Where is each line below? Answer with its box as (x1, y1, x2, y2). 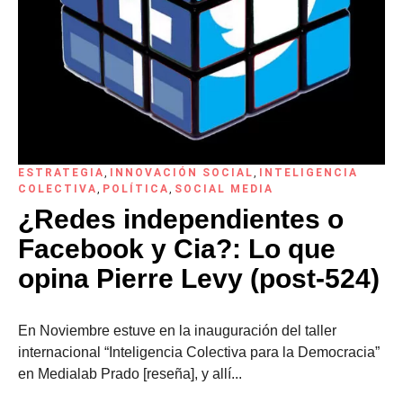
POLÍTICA (103, 183, 169, 196)
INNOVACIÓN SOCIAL (110, 166, 254, 180)
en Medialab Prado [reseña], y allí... (18, 366, 242, 382)
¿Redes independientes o (18, 204, 344, 235)
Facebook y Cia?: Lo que (18, 234, 336, 264)
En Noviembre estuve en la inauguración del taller (18, 323, 336, 339)
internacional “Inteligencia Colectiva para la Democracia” (18, 345, 380, 361)
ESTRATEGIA (18, 166, 104, 180)
